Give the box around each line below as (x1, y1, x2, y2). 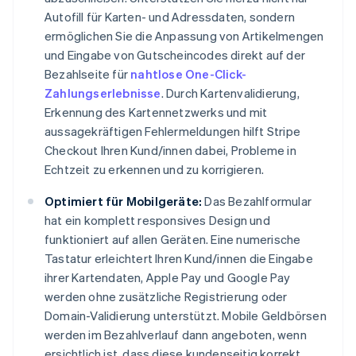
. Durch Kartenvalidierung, (161, 85, 300, 102)
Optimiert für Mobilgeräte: (44, 193, 203, 210)
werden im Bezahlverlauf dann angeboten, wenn (44, 327, 307, 343)
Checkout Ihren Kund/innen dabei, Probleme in (44, 142, 296, 159)
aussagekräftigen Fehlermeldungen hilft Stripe (44, 123, 301, 140)
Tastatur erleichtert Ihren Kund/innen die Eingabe (44, 250, 313, 267)
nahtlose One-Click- (130, 66, 247, 83)
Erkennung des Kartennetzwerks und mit (44, 104, 268, 121)
